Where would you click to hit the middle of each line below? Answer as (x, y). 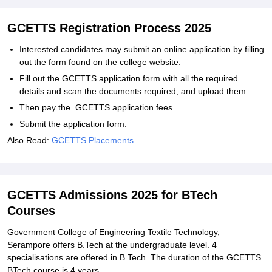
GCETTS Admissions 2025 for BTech (112, 195)
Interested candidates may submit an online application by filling (142, 49)
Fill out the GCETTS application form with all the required (129, 78)
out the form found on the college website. (100, 62)
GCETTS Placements (93, 140)
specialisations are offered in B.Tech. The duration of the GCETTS (134, 257)
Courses (31, 211)
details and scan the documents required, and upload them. (134, 91)
